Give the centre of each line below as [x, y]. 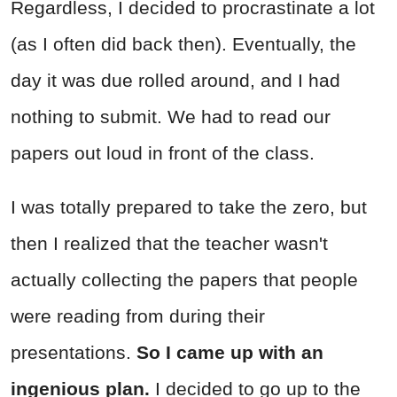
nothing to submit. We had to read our [171, 116]
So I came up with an [230, 352]
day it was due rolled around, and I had [175, 80]
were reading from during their [138, 315]
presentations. [74, 352]
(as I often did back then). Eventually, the [183, 43]
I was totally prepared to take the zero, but [189, 206]
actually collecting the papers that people [184, 279]
